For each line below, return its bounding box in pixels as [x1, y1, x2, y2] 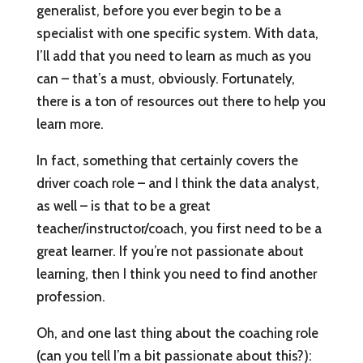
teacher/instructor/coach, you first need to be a [36, 220, 322, 237]
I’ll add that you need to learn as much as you [36, 48, 311, 65]
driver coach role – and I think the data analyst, [36, 175, 319, 192]
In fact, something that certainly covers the [36, 152, 298, 169]
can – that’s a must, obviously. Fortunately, [36, 70, 295, 88]
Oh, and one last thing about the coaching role [36, 325, 318, 342]
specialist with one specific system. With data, [36, 25, 318, 42]
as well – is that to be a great [36, 198, 211, 215]
